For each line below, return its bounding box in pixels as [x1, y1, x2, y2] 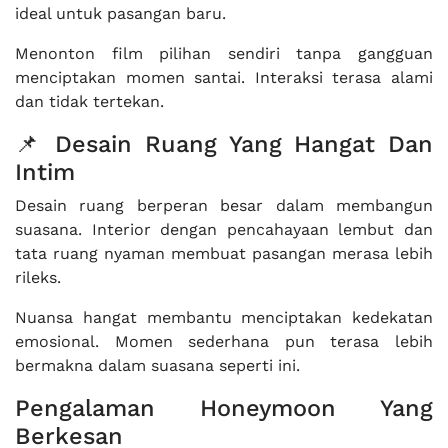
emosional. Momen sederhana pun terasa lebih [15, 332, 433, 351]
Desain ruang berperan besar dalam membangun [15, 196, 433, 215]
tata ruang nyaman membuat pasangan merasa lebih [15, 244, 433, 263]
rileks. [15, 268, 61, 287]
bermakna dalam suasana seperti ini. [15, 356, 300, 375]
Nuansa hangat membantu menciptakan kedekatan [15, 308, 433, 327]
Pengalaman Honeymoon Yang [15, 394, 433, 422]
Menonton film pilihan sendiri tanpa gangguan [15, 44, 433, 63]
